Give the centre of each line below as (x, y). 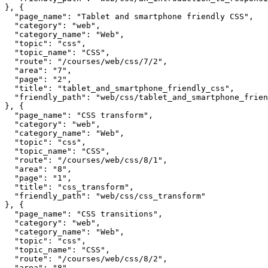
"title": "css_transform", (69, 187)
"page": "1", (38, 178)
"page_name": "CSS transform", (79, 115)
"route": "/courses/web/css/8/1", (86, 160)
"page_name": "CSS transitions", (84, 214)
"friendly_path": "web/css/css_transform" (105, 196)
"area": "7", (38, 71)
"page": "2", (38, 80)
